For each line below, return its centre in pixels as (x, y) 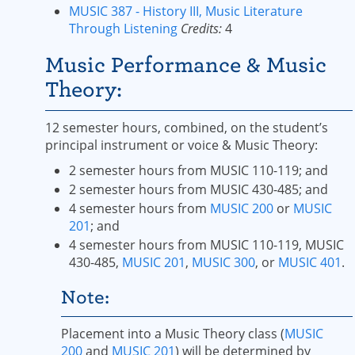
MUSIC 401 (310, 262)
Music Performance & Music (186, 65)
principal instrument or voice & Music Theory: (181, 145)
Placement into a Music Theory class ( (173, 334)
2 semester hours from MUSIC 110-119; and (198, 170)
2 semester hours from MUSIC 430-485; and (198, 189)
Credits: (201, 29)
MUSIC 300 (223, 262)
